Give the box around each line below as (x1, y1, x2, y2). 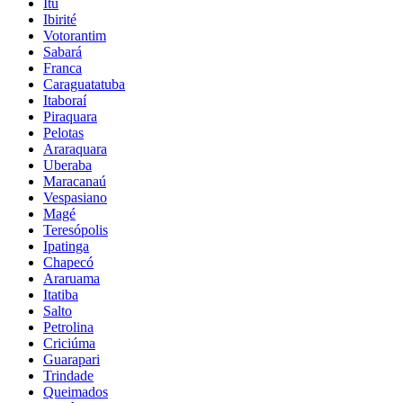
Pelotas (43, 124, 84, 140)
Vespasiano (43, 189, 107, 205)
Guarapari (43, 351, 100, 367)
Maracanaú (43, 173, 106, 189)
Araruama (43, 270, 100, 286)
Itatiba (43, 286, 78, 302)
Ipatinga (43, 237, 89, 254)
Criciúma (43, 335, 95, 351)
